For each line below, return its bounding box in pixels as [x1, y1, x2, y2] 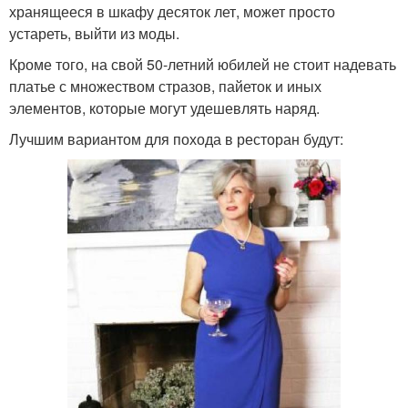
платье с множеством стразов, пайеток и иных [9, 75, 321, 97]
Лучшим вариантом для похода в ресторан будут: [9, 127, 343, 149]
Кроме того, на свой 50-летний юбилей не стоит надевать [9, 53, 396, 75]
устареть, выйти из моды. [9, 22, 179, 44]
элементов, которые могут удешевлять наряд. [9, 97, 320, 118]
